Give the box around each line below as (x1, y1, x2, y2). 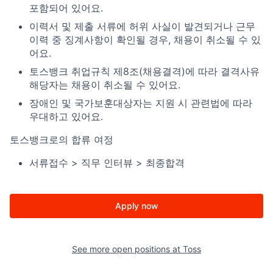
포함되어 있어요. (29, 2, 103, 14)
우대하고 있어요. (29, 110, 103, 122)
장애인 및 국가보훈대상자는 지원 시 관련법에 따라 (29, 97, 252, 109)
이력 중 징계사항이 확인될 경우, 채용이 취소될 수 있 (29, 34, 261, 46)
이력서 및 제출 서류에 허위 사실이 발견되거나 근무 (29, 20, 255, 32)
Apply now (115, 200, 158, 211)
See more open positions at (72, 244, 183, 254)
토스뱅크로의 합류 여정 (10, 133, 113, 146)
